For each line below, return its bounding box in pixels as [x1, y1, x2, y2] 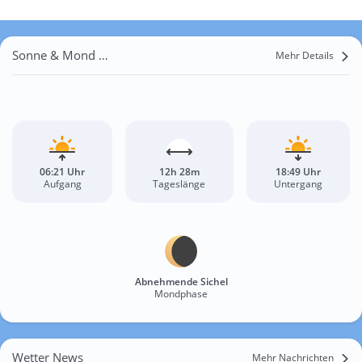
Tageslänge [153, 177, 206, 192]
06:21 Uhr [40, 165, 86, 179]
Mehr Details [276, 48, 334, 63]
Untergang [273, 177, 322, 192]
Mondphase [154, 287, 208, 301]
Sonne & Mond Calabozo [99, 47, 108, 64]
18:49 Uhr [275, 165, 321, 179]
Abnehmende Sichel [134, 275, 228, 289]
